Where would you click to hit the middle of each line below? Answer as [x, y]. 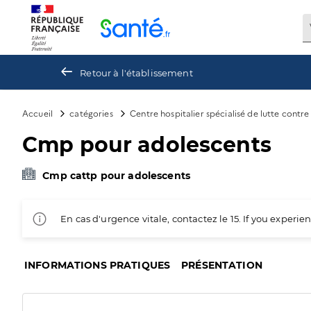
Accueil [38, 113]
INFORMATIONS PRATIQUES [98, 265]
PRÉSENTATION [222, 265]
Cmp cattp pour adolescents [117, 176]
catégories [91, 113]
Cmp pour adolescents [147, 145]
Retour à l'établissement [136, 73]
